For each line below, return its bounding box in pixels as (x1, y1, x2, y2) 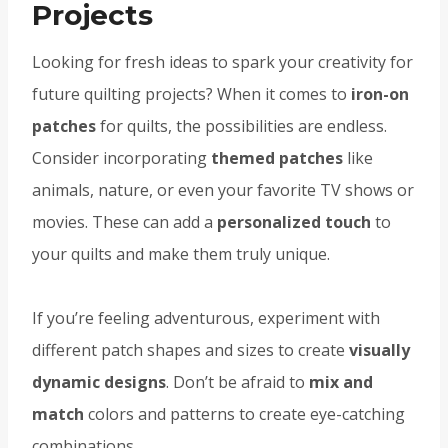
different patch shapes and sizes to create (32, 339, 349, 362)
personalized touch (217, 211, 371, 234)
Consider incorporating (32, 147, 211, 170)
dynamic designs (32, 371, 166, 394)
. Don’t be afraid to (166, 371, 309, 394)
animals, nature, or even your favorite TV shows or (32, 179, 414, 202)
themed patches (211, 147, 343, 170)
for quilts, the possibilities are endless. (96, 115, 387, 138)
